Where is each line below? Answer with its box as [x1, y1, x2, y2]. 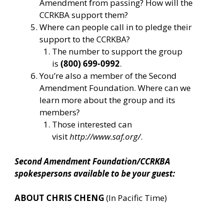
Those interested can [52, 119, 132, 130]
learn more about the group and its [39, 94, 175, 106]
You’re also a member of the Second [39, 70, 177, 82]
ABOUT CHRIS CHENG [15, 192, 104, 204]
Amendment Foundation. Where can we [39, 82, 191, 94]
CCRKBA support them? [39, 9, 128, 21]
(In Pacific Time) [104, 192, 167, 204]
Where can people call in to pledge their [39, 21, 192, 33]
